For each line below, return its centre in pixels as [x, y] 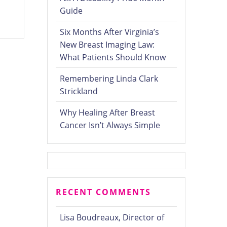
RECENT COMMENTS [104, 192]
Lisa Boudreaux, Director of [112, 218]
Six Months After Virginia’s [110, 32]
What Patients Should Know [113, 58]
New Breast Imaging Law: [107, 45]
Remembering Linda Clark [109, 79]
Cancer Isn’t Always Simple [110, 125]
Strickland [79, 91]
